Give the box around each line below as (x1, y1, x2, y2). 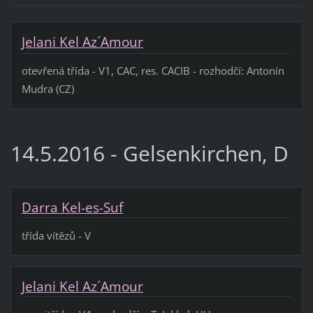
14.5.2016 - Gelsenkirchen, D (10, 138, 289, 168)
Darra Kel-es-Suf (21, 198, 123, 217)
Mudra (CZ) (21, 81, 74, 96)
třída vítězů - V (21, 228, 94, 242)
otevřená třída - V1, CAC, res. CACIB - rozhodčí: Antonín (21, 63, 284, 78)
